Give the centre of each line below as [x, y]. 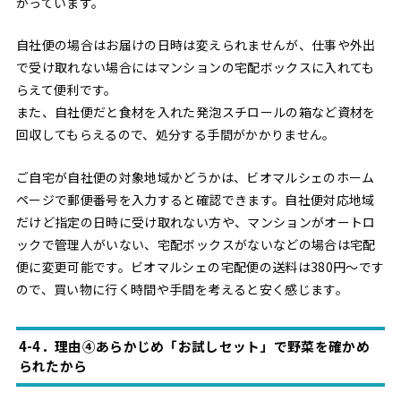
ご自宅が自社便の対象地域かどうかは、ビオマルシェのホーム [195, 177]
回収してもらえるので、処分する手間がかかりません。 [175, 135]
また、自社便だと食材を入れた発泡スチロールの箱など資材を [196, 112]
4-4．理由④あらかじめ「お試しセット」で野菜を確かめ [194, 346]
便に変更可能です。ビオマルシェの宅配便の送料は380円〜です [200, 266]
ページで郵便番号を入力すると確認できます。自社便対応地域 [195, 199]
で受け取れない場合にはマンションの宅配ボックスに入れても [195, 68]
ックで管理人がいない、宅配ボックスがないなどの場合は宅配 [196, 244]
